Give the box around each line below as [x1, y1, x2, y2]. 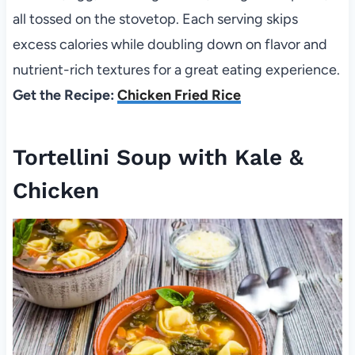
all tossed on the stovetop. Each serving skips [12, 10, 298, 29]
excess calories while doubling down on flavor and [12, 36, 327, 54]
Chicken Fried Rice [116, 86, 241, 105]
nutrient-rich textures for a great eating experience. [12, 61, 340, 79]
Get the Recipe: [12, 86, 117, 105]
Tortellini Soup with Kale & [12, 144, 303, 171]
